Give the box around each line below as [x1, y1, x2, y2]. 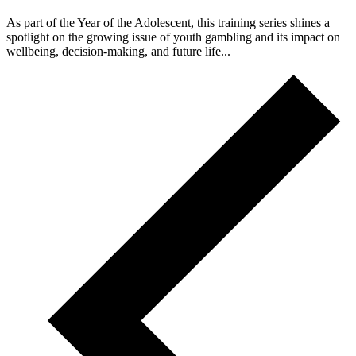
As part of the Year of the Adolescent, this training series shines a [6, 15, 330, 29]
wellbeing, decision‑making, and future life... [6, 44, 230, 58]
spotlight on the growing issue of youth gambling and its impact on [6, 29, 340, 44]
